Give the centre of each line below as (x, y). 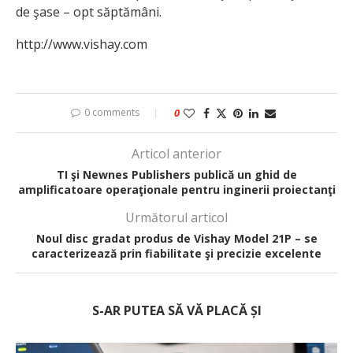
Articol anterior (176, 153)
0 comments (112, 112)
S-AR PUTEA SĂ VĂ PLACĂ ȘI (176, 310)
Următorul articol (176, 217)
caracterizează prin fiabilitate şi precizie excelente (176, 253)
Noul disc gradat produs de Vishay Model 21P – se (176, 238)
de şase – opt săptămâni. (89, 11)
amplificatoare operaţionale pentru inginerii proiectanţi (176, 189)
